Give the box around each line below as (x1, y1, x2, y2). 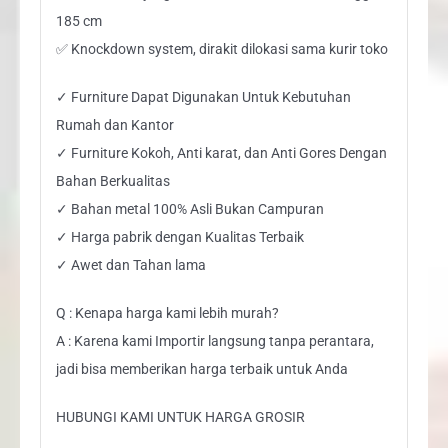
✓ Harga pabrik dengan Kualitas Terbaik (55, 228, 304, 245)
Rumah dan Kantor (55, 116, 174, 133)
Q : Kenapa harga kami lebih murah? (55, 304, 279, 321)
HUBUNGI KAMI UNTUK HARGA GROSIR (55, 408, 305, 425)
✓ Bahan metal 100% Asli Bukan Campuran (55, 200, 324, 217)
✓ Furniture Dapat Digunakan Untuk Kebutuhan (55, 88, 351, 105)
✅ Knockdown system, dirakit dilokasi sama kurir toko (55, 40, 388, 57)
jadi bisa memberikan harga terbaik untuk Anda (55, 360, 348, 377)
